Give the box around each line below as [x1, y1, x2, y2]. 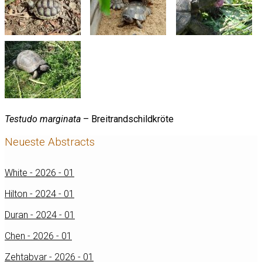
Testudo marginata [5, 113, 81, 125]
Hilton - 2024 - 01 [5, 188, 74, 200]
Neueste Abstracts [5, 135, 95, 149]
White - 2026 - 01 [5, 167, 74, 179]
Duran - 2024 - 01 [5, 209, 75, 221]
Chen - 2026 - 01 [5, 230, 72, 242]
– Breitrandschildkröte [81, 113, 174, 125]
